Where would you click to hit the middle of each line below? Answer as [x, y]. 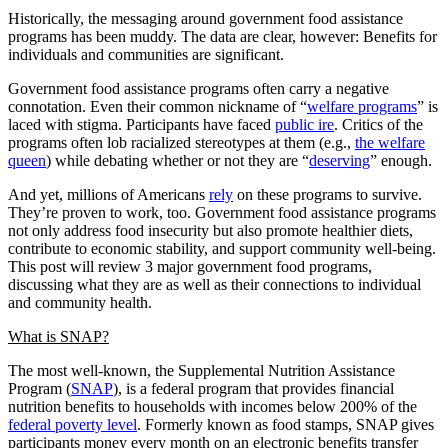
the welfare [390, 142]
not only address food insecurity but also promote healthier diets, [210, 230]
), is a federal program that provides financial [253, 388]
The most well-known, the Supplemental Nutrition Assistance [201, 370]
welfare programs [362, 106]
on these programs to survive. [327, 194]
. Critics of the [378, 124]
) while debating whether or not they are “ [177, 160]
